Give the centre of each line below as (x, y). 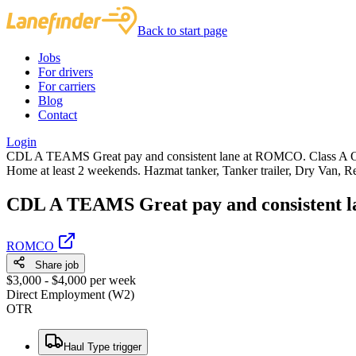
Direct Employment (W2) (70, 294)
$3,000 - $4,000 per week (71, 280)
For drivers (66, 72)
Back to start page (182, 31)
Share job (52, 265)
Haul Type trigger (103, 346)
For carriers (67, 86)
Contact (58, 115)
